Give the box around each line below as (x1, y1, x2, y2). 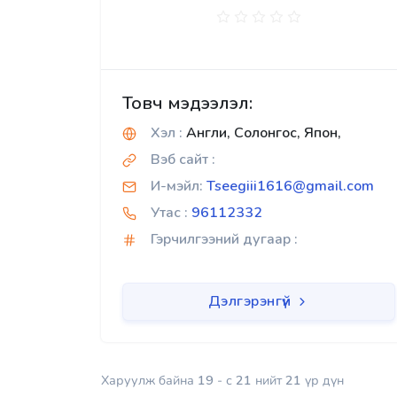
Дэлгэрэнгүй (207, 292, 295, 311)
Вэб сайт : (151, 150, 215, 169)
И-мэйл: (151, 176, 203, 196)
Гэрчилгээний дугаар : (151, 230, 298, 249)
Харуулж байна (101, 371, 198, 390)
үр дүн (301, 371, 344, 390)
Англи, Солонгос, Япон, (183, 123, 341, 143)
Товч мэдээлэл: (122, 91, 253, 115)
